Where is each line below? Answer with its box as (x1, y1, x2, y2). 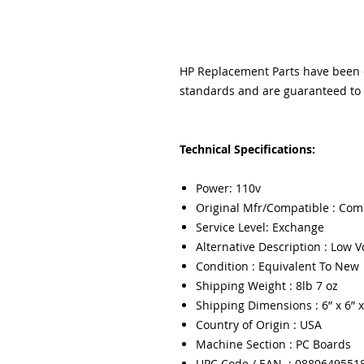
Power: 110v (195, 180, 261, 196)
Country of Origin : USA (195, 317, 322, 332)
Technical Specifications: (179, 141, 315, 157)
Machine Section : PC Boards (195, 336, 351, 352)
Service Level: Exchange (195, 219, 324, 235)
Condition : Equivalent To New (195, 258, 359, 274)
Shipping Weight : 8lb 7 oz (195, 278, 338, 293)
